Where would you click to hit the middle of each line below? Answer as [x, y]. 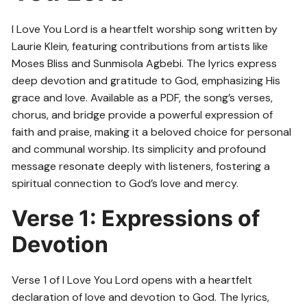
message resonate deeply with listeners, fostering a [141, 166]
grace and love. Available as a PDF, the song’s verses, [143, 97]
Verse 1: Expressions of [136, 218]
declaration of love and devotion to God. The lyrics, [141, 297]
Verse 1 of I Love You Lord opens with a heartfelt [132, 280]
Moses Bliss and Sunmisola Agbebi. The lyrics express [145, 63]
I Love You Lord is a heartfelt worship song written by [145, 29]
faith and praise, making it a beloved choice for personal [152, 132]
